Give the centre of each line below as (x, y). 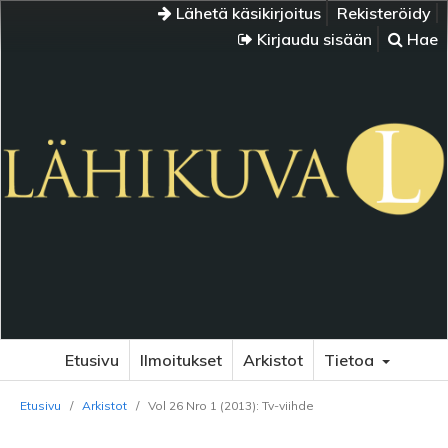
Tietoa (350, 360)
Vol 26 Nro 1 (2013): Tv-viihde (231, 405)
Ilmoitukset (180, 360)
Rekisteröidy (384, 13)
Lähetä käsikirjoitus (246, 13)
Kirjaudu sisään (312, 39)
